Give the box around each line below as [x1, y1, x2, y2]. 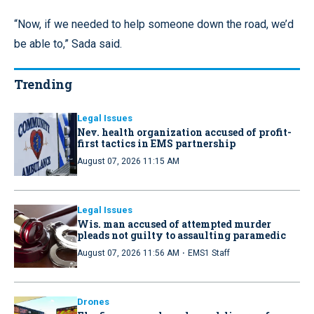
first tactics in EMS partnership [77, 136, 235, 150]
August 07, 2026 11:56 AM [77, 247, 179, 258]
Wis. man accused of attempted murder [77, 217, 271, 231]
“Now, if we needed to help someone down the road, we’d [14, 17, 294, 31]
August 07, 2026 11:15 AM [77, 156, 179, 166]
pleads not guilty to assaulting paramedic [77, 228, 286, 242]
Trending [14, 75, 71, 93]
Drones [77, 296, 109, 307]
